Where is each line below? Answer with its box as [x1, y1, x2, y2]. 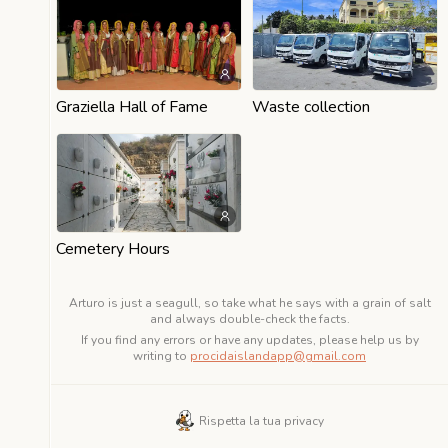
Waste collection [252, 96, 370, 118]
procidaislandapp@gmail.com [190, 348, 366, 364]
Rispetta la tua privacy [198, 412, 324, 429]
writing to [133, 348, 187, 364]
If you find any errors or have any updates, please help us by [80, 332, 419, 348]
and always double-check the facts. [149, 311, 350, 327]
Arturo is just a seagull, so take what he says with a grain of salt [68, 295, 431, 311]
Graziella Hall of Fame [56, 96, 208, 118]
